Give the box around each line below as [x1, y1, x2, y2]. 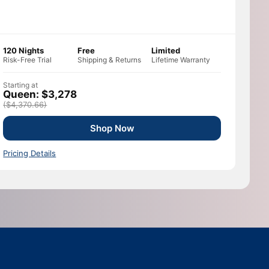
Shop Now [89, 122, 134, 134]
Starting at [3, 80, 38, 90]
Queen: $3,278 [3, 88, 77, 101]
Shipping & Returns [77, 55, 141, 65]
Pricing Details [3, 148, 56, 159]
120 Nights [3, 46, 44, 56]
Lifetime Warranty [151, 55, 211, 65]
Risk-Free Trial [3, 55, 52, 65]
